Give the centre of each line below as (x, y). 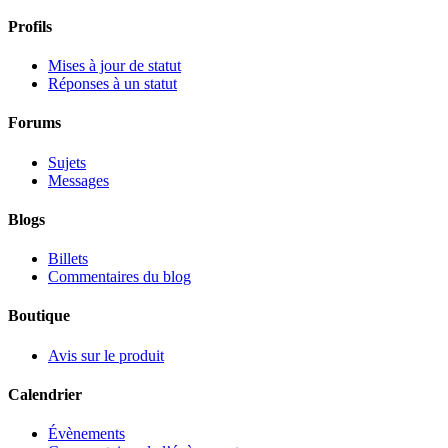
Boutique (39, 316)
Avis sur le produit (106, 355)
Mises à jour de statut (114, 65)
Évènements (86, 434)
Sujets (67, 162)
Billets (68, 259)
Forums (34, 123)
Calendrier (45, 394)
